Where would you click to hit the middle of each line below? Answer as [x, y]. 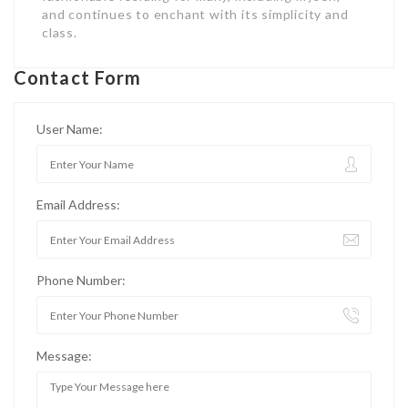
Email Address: [78, 205]
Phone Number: [81, 280]
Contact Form [78, 78]
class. [60, 33]
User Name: [70, 129]
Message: [64, 356]
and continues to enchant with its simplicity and [195, 15]
